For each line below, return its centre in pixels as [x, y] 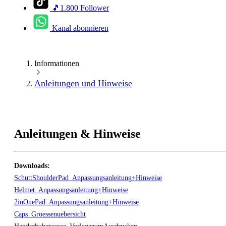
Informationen [57, 63]
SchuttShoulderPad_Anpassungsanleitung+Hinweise [88, 178]
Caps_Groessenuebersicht [50, 214]
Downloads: [32, 165]
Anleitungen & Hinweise [77, 133]
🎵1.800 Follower [80, 8]
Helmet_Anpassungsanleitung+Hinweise [71, 190]
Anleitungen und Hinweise [83, 83]
